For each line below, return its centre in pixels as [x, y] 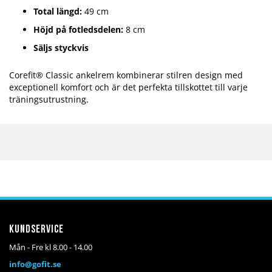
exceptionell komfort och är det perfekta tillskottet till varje [128, 87]
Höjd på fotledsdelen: [78, 30]
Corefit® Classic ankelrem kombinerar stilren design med [126, 75]
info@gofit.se [35, 264]
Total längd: [58, 12]
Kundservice [36, 230]
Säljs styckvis [61, 48]
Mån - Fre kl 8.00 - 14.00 [51, 247]
